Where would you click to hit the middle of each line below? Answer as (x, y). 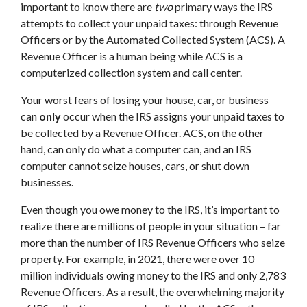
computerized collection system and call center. (133, 72)
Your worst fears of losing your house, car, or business (145, 100)
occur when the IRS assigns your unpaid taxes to (173, 116)
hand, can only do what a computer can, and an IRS (136, 149)
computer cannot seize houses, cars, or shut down (135, 165)
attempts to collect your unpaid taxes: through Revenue (149, 23)
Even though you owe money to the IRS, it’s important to (150, 209)
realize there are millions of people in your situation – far (151, 226)
